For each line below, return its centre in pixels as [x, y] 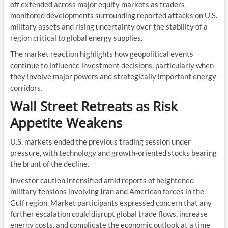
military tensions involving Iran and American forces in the [107, 192]
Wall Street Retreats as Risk [94, 107]
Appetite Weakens [66, 123]
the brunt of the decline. [49, 164]
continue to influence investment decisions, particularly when [112, 65]
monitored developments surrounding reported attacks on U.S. [113, 16]
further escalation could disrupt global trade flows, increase [109, 214]
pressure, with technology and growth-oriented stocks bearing [113, 153]
